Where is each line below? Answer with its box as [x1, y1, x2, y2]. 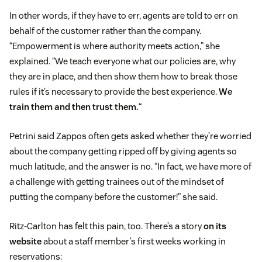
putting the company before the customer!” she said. [9, 191, 218, 203]
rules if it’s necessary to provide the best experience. [9, 86, 219, 98]
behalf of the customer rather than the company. [9, 25, 201, 37]
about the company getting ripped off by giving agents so [9, 146, 237, 157]
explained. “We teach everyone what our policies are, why [9, 56, 236, 67]
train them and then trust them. [9, 101, 139, 113]
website [9, 236, 42, 247]
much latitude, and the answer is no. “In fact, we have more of [9, 161, 251, 173]
